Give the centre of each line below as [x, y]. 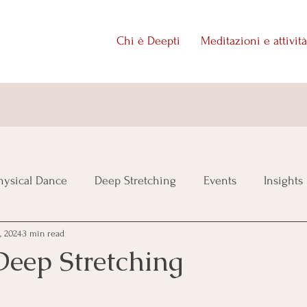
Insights [283, 180]
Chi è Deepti [148, 41]
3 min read [44, 233]
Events [220, 180]
